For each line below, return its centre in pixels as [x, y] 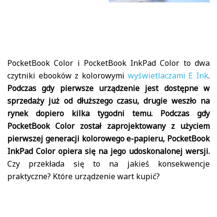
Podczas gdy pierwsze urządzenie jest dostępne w [108, 88]
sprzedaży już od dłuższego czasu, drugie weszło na [108, 101]
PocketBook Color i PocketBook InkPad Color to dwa [108, 63]
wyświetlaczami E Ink [168, 75]
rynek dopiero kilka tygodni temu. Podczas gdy [108, 113]
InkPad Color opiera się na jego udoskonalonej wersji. [108, 151]
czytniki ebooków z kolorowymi [68, 75]
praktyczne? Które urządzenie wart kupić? [84, 176]
